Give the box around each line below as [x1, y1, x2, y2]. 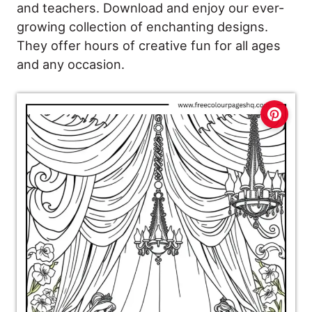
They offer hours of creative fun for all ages [17, 38, 281, 54]
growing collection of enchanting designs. [17, 19, 268, 35]
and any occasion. [17, 56, 125, 72]
